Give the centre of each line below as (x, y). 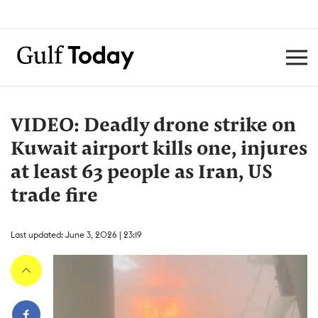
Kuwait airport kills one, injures (159, 150)
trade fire (54, 197)
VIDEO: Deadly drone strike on (153, 126)
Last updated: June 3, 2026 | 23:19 (76, 235)
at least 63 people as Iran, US (142, 173)
